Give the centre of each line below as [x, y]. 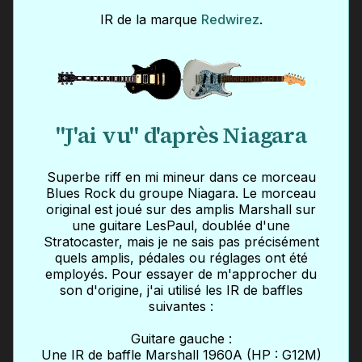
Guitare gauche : [181, 339]
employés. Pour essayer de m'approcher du [181, 274]
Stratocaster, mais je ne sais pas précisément [181, 242]
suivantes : [181, 307]
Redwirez [230, 20]
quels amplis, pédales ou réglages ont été [181, 258]
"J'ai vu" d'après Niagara [181, 135]
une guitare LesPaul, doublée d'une [181, 226]
